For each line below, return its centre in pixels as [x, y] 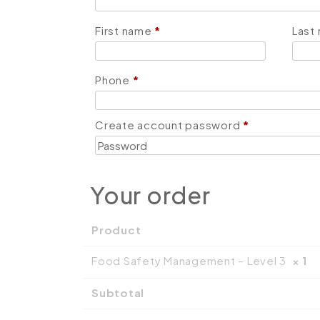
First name [125, 30]
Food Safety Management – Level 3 [192, 260]
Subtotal [118, 292]
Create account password [169, 125]
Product [116, 230]
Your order [150, 195]
